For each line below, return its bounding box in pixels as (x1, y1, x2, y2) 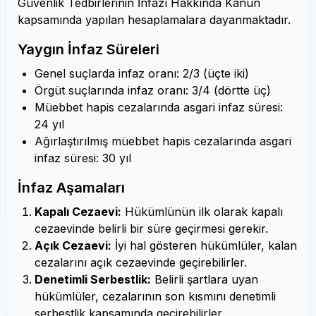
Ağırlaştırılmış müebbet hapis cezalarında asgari (35, 134, 291, 148)
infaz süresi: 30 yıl (35, 151, 131, 165)
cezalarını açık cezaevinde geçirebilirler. (35, 255, 247, 269)
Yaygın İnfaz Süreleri (18, 41, 159, 58)
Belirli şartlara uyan (151, 272, 258, 286)
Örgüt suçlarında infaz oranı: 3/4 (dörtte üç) (35, 83, 271, 97)
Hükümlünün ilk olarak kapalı (121, 205, 283, 219)
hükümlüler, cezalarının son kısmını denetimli (35, 289, 276, 303)
